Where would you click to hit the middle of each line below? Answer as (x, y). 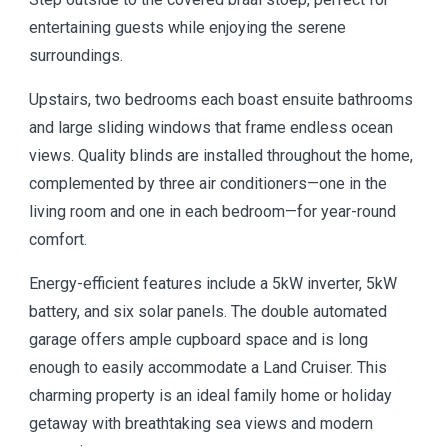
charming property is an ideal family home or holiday (210, 395)
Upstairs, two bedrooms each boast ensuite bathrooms (221, 99)
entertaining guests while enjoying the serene (187, 27)
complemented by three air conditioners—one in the (208, 183)
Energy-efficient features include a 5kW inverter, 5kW (213, 283)
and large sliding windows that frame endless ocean (211, 127)
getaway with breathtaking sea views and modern (201, 423)
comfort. (58, 239)
